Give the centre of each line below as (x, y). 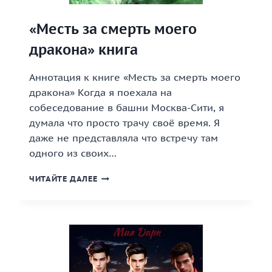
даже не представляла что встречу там (124, 138)
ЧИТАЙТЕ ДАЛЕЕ (63, 179)
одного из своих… (73, 153)
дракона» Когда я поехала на (100, 92)
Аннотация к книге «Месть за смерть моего (135, 77)
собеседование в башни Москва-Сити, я (127, 107)
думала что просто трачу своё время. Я (124, 123)
